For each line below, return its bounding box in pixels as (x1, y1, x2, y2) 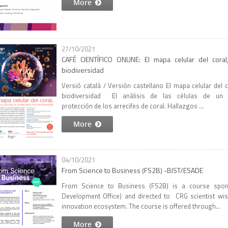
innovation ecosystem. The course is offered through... (62, 201, 220, 211)
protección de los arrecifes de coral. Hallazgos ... (62, 101, 204, 111)
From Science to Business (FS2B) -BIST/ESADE (62, 165, 203, 176)
